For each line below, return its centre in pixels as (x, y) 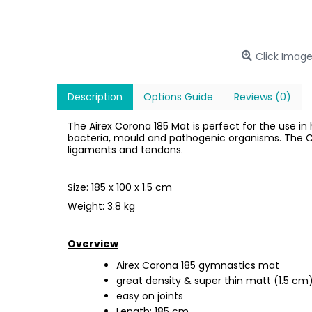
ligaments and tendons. (127, 150)
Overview (93, 244)
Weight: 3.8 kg (103, 206)
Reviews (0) (263, 97)
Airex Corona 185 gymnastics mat (199, 265)
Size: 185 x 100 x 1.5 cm (120, 187)
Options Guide (178, 97)
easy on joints (151, 296)
